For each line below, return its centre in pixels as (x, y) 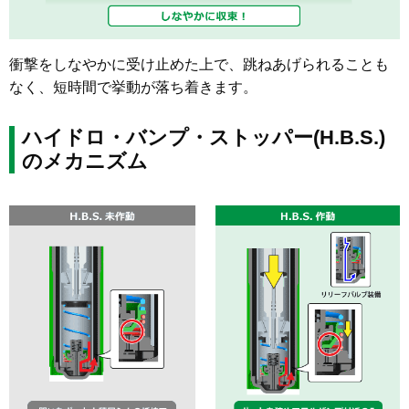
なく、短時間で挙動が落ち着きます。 (133, 87)
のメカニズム (85, 161)
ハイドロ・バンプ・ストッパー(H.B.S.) (204, 137)
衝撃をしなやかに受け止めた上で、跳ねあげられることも (199, 64)
